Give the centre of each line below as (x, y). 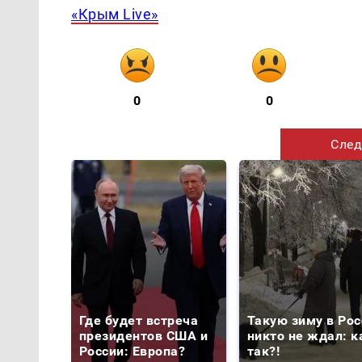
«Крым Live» (115, 14)
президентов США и (144, 335)
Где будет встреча (139, 320)
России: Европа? (133, 351)
